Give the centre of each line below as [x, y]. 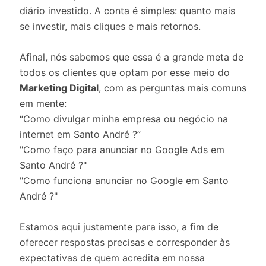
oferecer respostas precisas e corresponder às [125, 242]
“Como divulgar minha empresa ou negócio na [124, 119]
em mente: [43, 103]
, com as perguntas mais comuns [172, 88]
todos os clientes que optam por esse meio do [125, 72]
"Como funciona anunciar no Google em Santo [124, 180]
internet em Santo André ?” [80, 134]
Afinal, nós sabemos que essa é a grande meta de [132, 57]
